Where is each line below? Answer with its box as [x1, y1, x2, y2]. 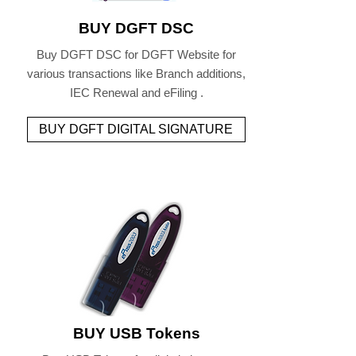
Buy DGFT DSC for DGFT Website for [37, 48, 236, 61]
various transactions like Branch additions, [27, 67, 246, 80]
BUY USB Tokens [72, 325, 200, 342]
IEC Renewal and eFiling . [69, 86, 203, 99]
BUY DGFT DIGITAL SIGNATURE [39, 122, 233, 136]
